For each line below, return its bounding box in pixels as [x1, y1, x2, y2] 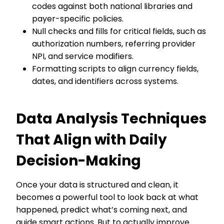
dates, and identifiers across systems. [32, 75, 180, 87]
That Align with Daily [16, 130, 167, 149]
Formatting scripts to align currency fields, [32, 63, 198, 74]
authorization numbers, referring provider [32, 38, 195, 49]
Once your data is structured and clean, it [16, 179, 178, 190]
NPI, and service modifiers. [32, 50, 137, 62]
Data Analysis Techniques [16, 109, 206, 128]
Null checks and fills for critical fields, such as [32, 25, 206, 37]
